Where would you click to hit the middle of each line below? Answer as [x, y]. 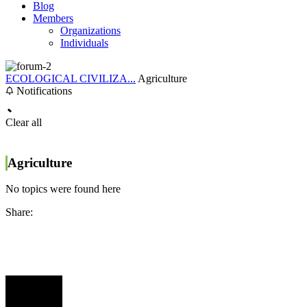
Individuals [84, 43]
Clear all [24, 122]
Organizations [90, 30]
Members [53, 18]
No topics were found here [63, 189]
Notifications [43, 91]
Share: [19, 212]
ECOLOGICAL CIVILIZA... [71, 78]
